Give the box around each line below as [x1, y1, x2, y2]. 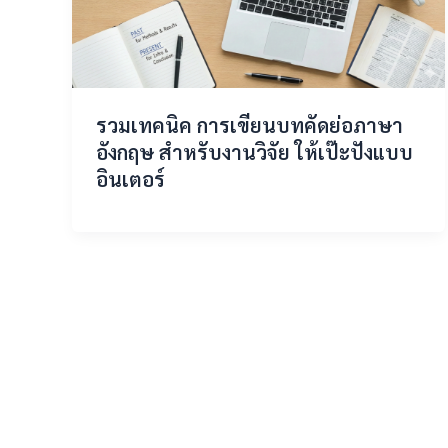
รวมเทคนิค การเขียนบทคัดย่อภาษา [96, 111, 403, 138]
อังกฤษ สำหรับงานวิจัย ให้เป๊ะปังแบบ [96, 138, 413, 165]
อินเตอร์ [96, 165, 165, 192]
